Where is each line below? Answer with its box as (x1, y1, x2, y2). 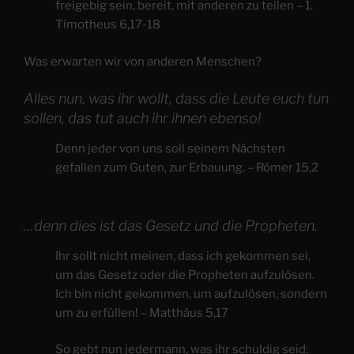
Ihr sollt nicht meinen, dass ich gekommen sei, (55, 248, 311, 263)
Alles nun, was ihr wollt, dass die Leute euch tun (24, 90, 329, 107)
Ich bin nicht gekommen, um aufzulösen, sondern (55, 286, 327, 301)
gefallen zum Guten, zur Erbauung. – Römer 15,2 (55, 160, 318, 175)
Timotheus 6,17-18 (55, 17, 160, 32)
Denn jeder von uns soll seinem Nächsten (55, 141, 285, 156)
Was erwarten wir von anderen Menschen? (24, 54, 262, 69)
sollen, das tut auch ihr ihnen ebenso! (24, 110, 261, 127)
